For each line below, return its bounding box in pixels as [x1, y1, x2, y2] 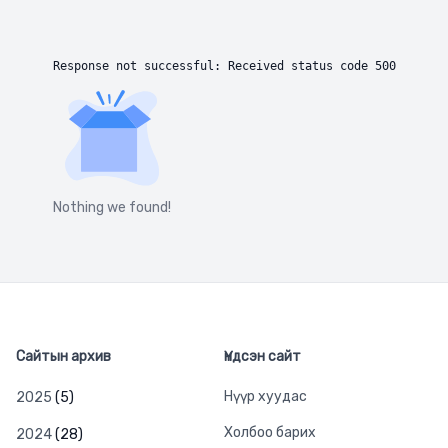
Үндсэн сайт [224, 348, 301, 365]
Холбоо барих [224, 424, 316, 441]
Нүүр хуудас [224, 388, 307, 405]
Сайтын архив [16, 348, 111, 365]
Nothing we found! [52, 199, 171, 216]
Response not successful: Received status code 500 [52, 59, 396, 73]
